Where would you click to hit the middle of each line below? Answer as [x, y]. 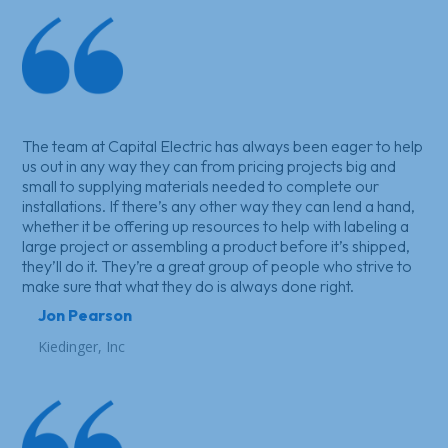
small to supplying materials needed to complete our [201, 185]
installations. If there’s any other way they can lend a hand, [219, 205]
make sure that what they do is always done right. [188, 285]
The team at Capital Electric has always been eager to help [223, 145]
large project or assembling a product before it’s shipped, [216, 245]
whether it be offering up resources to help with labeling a [216, 225]
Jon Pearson [84, 314]
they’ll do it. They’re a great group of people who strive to [217, 265]
